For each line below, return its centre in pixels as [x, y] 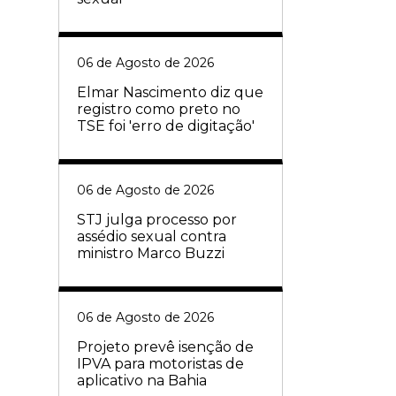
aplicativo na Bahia [142, 381]
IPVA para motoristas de [160, 364]
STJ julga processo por [157, 220]
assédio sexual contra [152, 237]
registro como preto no [159, 110]
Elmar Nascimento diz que [170, 93]
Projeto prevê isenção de [165, 347]
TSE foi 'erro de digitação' [166, 126]
